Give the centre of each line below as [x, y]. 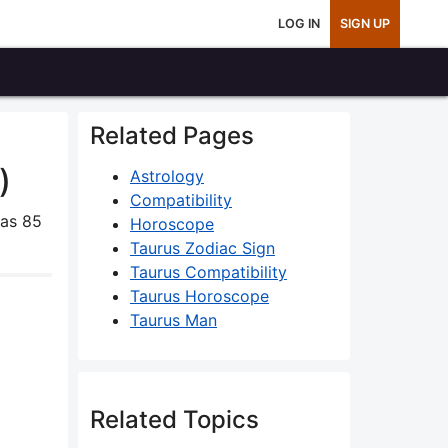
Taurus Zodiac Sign [202, 248]
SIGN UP [365, 23]
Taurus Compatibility [208, 272]
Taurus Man [173, 320]
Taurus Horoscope [199, 296]
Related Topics [174, 419]
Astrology [167, 176]
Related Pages [172, 135]
